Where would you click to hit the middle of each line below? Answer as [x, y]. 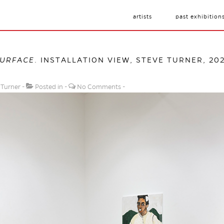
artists [142, 16]
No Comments [99, 87]
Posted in [49, 87]
